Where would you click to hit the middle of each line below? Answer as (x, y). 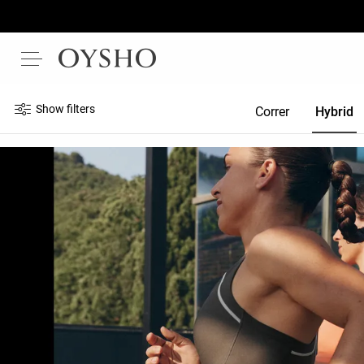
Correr (273, 112)
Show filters (65, 109)
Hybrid (335, 112)
